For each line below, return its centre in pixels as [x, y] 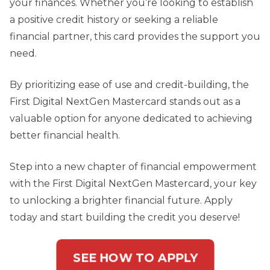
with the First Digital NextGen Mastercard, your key [133, 184]
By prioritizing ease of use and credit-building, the [129, 85]
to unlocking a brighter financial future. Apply [121, 201]
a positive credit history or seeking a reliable [114, 20]
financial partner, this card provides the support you [135, 37]
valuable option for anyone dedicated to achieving [131, 119]
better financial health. [65, 136]
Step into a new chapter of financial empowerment [133, 167]
